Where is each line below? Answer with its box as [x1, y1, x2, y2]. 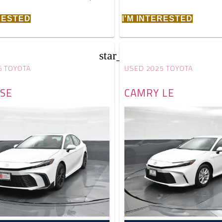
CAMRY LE [124, 84, 175, 101]
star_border [99, 49, 154, 62]
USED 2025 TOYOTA [124, 62, 194, 74]
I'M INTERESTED [122, 14, 193, 23]
